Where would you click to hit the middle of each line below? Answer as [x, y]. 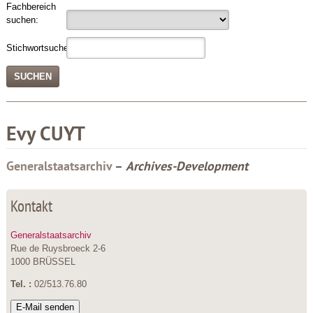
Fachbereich [31, 7]
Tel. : [22, 284]
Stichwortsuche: [38, 48]
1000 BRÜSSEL [43, 262]
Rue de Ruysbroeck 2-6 [58, 248]
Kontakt [31, 208]
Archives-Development [187, 167]
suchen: [22, 20]
